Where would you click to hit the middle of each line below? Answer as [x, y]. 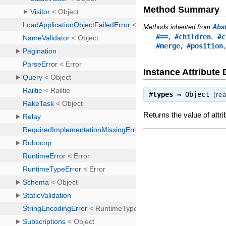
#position [205, 46]
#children [193, 37]
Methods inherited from [178, 27]
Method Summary [182, 10]
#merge [168, 46]
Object [197, 95]
